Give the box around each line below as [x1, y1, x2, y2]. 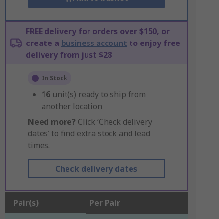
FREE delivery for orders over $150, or [25, 26, 170, 37]
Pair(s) [13, 197, 39, 208]
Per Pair [89, 197, 120, 208]
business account [61, 38, 127, 48]
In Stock [41, 74, 67, 82]
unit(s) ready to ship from [52, 89, 146, 100]
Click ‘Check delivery [75, 116, 152, 127]
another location [41, 101, 102, 111]
